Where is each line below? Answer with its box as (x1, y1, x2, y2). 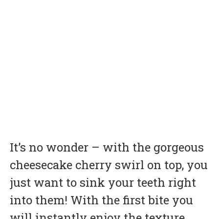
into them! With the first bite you (10, 192, 193, 208)
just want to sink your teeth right (10, 174, 196, 190)
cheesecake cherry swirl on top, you (10, 156, 208, 173)
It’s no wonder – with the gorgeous (10, 139, 204, 155)
